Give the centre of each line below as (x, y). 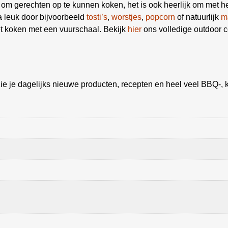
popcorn (160, 17)
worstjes (126, 17)
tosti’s (97, 17)
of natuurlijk (198, 17)
